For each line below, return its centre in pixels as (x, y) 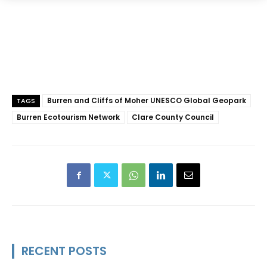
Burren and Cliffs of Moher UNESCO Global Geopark (147, 100)
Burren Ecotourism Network (68, 117)
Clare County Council (173, 117)
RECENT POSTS (64, 251)
